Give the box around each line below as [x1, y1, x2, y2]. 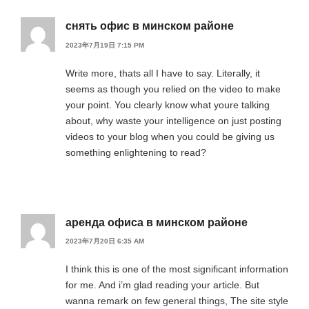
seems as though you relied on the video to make [66, 83, 281, 94]
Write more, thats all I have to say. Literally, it [66, 67, 260, 79]
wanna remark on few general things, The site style [66, 295, 288, 307]
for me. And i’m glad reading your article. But [66, 279, 259, 291]
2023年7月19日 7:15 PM [66, 41, 144, 49]
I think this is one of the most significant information [66, 263, 288, 275]
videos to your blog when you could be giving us [66, 130, 275, 142]
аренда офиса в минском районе [66, 216, 248, 228]
